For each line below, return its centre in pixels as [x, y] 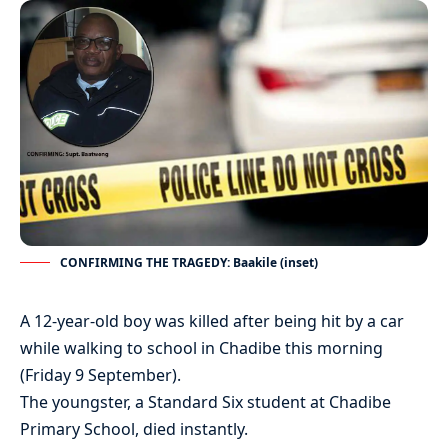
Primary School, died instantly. [134, 429]
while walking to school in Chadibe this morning [201, 348]
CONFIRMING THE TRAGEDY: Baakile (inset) [189, 263]
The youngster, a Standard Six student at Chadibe [205, 402]
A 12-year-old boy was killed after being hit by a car [212, 321]
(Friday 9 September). [100, 375]
